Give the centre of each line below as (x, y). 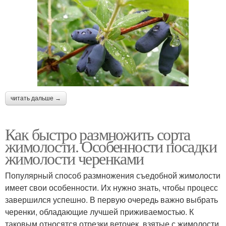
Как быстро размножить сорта (98, 134)
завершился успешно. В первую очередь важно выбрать (111, 199)
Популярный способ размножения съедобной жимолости (113, 175)
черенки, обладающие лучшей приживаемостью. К (99, 211)
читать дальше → (36, 98)
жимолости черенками (74, 158)
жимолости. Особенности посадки (111, 146)
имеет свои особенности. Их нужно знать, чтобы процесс (111, 187)
